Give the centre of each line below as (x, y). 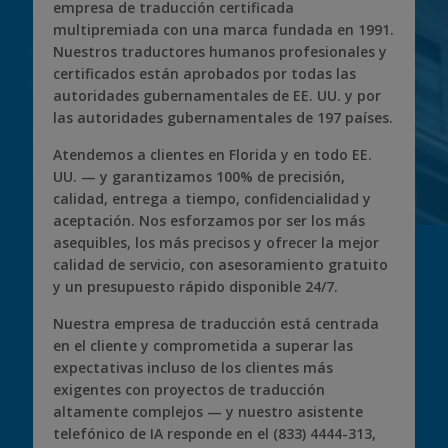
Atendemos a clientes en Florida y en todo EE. (212, 154)
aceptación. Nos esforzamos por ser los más (209, 220)
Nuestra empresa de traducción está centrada (216, 323)
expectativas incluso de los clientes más (193, 367)
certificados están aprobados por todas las (204, 73)
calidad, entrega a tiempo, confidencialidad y (212, 198)
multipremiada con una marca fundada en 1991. (223, 29)
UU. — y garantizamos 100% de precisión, (199, 176)
